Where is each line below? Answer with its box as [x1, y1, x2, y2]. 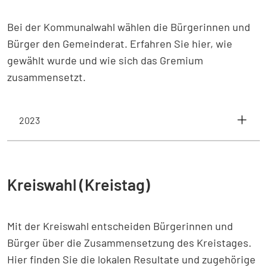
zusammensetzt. [7, 70, 86, 83]
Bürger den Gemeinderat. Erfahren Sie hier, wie [7, 37, 232, 50]
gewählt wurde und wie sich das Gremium [7, 54, 203, 67]
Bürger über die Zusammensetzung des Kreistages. [7, 236, 252, 249]
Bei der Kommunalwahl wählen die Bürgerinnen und [7, 20, 250, 33]
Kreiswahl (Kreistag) [7, 175, 150, 194]
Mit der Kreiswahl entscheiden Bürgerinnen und [7, 219, 233, 232]
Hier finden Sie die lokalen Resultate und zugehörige [7, 253, 256, 266]
